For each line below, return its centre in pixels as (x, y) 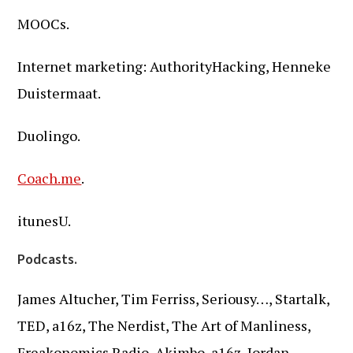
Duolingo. (49, 136)
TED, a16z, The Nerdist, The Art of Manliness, (164, 325)
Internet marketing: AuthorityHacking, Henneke (175, 66)
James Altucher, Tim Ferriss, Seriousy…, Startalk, (174, 299)
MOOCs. (44, 24)
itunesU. (45, 221)
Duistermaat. (59, 93)
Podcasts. (48, 260)
